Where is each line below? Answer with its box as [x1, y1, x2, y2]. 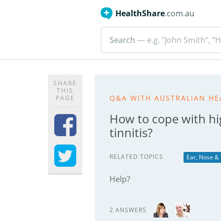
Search [110, 35, 135, 45]
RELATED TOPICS [110, 152, 163, 161]
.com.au [165, 8, 194, 19]
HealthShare [115, 8, 165, 19]
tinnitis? [110, 124, 152, 141]
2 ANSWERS [110, 206, 147, 214]
